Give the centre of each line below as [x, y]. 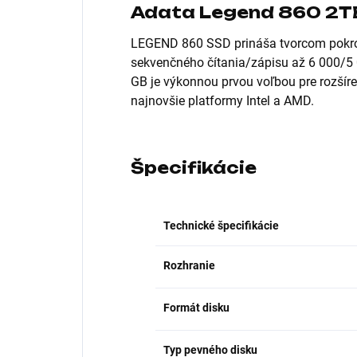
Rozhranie [189, 266]
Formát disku [196, 308]
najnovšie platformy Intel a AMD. [222, 101]
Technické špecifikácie [221, 226]
